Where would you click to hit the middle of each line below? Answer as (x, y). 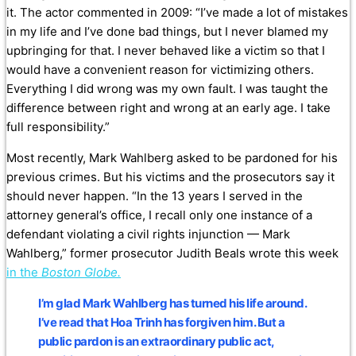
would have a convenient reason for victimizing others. (160, 70)
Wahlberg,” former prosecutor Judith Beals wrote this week (172, 253)
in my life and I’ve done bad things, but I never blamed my (167, 32)
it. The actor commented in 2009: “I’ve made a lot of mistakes (177, 13)
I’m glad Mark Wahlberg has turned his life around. (172, 304)
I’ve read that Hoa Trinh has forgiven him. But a (161, 323)
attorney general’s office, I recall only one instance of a (159, 215)
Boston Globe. (81, 273)
